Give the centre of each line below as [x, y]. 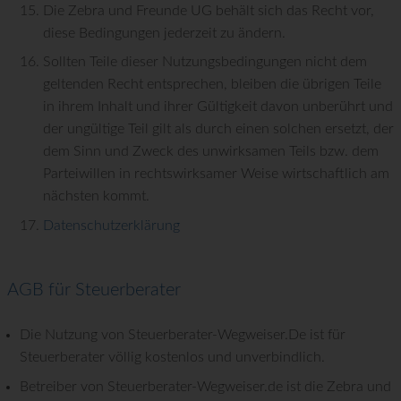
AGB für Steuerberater [94, 290]
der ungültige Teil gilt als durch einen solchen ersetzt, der [218, 129]
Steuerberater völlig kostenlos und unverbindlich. [173, 358]
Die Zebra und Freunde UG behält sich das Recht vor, [209, 10]
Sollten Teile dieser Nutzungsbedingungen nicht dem [205, 62]
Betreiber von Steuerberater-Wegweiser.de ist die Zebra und [206, 387]
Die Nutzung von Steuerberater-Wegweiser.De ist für [183, 335]
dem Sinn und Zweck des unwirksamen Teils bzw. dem [211, 152]
